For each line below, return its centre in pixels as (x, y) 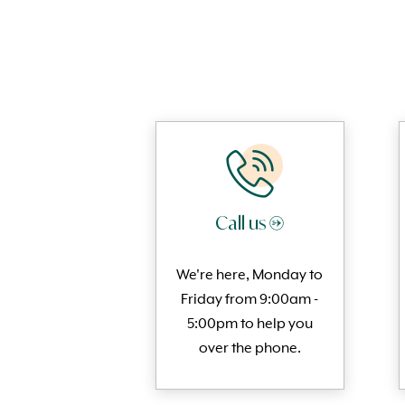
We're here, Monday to (250, 275)
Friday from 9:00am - (250, 300)
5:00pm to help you (250, 324)
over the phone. (250, 348)
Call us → (250, 222)
